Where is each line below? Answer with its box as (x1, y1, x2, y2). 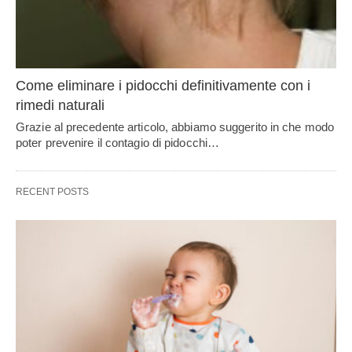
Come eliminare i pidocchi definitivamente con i (16, 77, 310, 93)
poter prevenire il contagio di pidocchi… (16, 135, 220, 149)
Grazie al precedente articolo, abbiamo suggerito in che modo (16, 119, 335, 134)
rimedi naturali (16, 97, 104, 113)
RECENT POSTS (16, 185, 89, 197)
